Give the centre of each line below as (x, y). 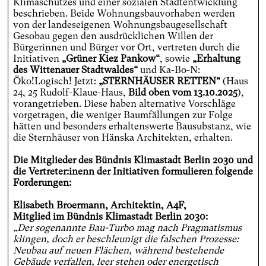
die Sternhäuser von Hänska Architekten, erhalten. (123, 138)
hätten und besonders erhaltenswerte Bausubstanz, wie (132, 126)
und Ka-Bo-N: (169, 70)
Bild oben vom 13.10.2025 (183, 93)
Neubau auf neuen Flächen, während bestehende (118, 251)
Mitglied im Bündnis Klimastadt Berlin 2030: (110, 217)
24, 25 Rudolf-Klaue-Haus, (70, 93)
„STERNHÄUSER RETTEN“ (159, 81)
